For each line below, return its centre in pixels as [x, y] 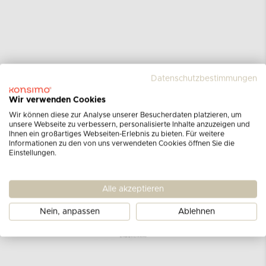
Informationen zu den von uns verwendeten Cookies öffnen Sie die [122, 143]
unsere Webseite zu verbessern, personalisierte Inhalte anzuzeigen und [129, 124]
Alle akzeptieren [133, 189]
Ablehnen [197, 211]
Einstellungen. [33, 153]
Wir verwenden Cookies [57, 100]
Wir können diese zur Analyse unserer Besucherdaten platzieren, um [125, 115]
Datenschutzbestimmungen [204, 78]
